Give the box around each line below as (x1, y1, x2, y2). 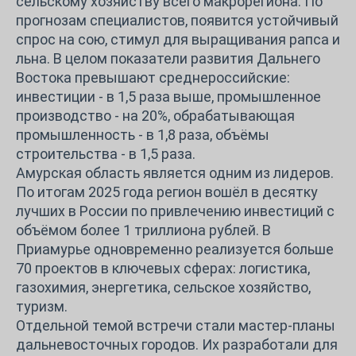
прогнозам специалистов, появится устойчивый (16, 11, 339, 29)
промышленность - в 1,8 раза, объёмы (16, 126, 269, 143)
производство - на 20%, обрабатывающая (16, 106, 295, 124)
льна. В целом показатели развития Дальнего (16, 49, 320, 67)
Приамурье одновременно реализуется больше (16, 240, 334, 257)
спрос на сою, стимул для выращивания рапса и (16, 30, 340, 48)
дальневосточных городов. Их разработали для (16, 335, 338, 353)
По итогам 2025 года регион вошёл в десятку (16, 183, 318, 200)
